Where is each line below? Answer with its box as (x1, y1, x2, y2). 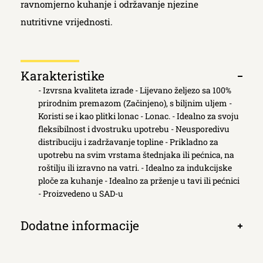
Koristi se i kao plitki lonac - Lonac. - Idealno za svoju (38, 110, 239, 122)
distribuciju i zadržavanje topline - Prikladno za (38, 136, 218, 147)
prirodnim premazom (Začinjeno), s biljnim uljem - (38, 97, 232, 109)
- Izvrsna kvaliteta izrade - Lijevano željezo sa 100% (38, 85, 231, 96)
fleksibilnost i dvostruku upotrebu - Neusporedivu (38, 123, 230, 134)
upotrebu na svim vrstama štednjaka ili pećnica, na (38, 149, 234, 160)
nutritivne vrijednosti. (21, 16, 113, 28)
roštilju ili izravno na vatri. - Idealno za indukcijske (38, 162, 232, 173)
